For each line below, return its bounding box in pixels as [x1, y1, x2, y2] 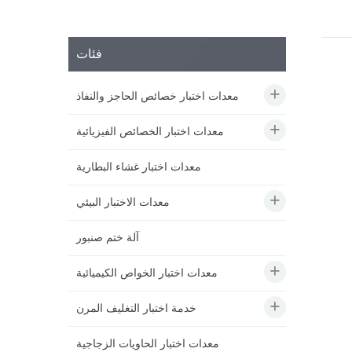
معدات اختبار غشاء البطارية [76, 158, 201, 177]
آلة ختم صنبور [76, 229, 139, 247]
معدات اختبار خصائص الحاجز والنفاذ [76, 87, 239, 106]
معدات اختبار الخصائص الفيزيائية [76, 123, 224, 141]
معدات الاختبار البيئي [76, 193, 170, 212]
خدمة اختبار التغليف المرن [76, 299, 196, 318]
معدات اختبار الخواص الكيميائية [76, 264, 218, 283]
